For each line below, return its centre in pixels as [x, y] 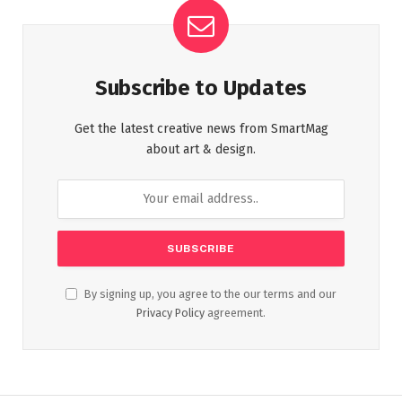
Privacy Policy [170, 312]
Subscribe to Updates [201, 87]
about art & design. [201, 149]
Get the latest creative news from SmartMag [201, 128]
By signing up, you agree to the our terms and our [209, 293]
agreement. [235, 312]
